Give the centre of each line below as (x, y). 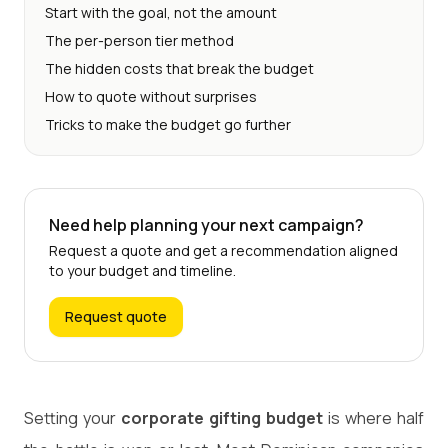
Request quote (116, 316)
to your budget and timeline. (142, 270)
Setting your (72, 417)
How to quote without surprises (151, 96)
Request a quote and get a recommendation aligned (223, 250)
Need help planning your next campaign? (206, 224)
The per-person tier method (139, 40)
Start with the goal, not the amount (161, 12)
